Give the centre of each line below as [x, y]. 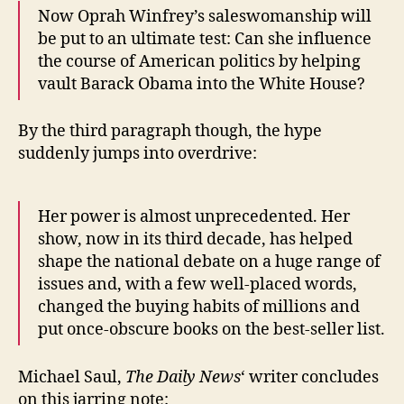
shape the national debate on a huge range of [209, 262]
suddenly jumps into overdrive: [138, 154]
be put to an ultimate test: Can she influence [205, 39]
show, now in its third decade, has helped [195, 240]
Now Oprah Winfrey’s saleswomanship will [205, 16]
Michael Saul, [72, 377]
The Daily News [183, 377]
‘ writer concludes [310, 377]
